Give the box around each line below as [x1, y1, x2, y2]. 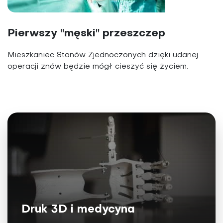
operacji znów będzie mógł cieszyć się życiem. [7, 63, 188, 71]
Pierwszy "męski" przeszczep [7, 28, 165, 39]
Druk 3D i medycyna [21, 204, 135, 215]
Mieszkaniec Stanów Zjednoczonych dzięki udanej [7, 52, 198, 59]
